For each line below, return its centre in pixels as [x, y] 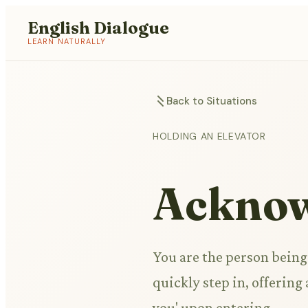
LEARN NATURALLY [67, 41]
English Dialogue [98, 28]
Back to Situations [212, 101]
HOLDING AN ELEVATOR [209, 136]
